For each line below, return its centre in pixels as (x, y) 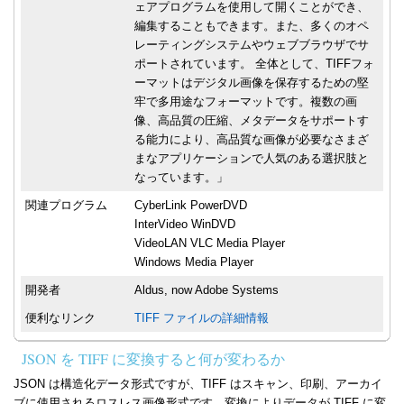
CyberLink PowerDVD (191, 206)
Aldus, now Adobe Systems (207, 290)
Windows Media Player (194, 262)
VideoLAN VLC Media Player (210, 243)
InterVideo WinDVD (185, 225)
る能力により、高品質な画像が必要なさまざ (252, 140)
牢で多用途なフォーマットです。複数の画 (246, 102)
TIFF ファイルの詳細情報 (202, 318)
